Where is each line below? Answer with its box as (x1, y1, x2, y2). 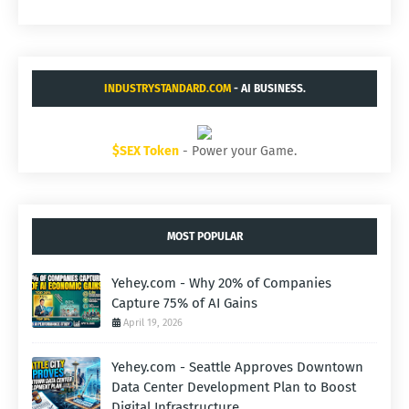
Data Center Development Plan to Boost (111, 379, 356, 396)
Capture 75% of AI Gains (111, 295, 257, 312)
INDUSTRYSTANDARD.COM (103, 82, 231, 96)
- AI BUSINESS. (230, 82, 306, 96)
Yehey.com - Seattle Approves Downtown (111, 359, 363, 376)
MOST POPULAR (166, 230, 243, 244)
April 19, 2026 (123, 317, 183, 330)
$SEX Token (112, 143, 179, 160)
